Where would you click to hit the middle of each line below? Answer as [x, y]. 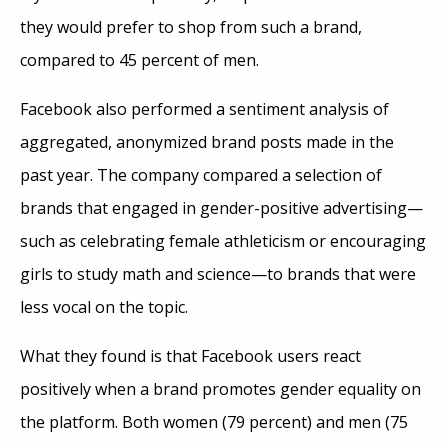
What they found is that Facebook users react [190, 355]
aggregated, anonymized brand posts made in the [207, 141]
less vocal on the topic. [104, 306]
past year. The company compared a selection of [201, 174]
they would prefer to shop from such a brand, [191, 26]
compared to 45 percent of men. [139, 59]
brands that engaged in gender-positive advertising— [221, 207]
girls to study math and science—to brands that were [218, 273]
